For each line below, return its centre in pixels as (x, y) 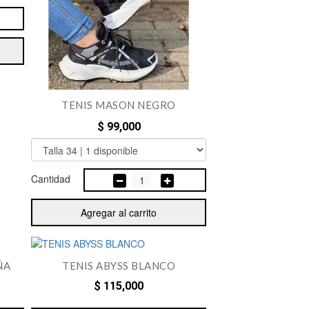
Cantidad (51, 179)
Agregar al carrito (119, 213)
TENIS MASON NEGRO (119, 105)
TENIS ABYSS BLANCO (119, 266)
